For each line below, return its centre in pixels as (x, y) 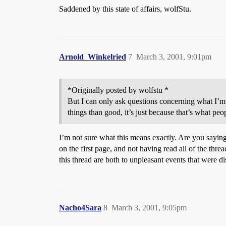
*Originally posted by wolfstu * (118, 90)
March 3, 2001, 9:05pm (149, 208)
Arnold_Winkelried (93, 57)
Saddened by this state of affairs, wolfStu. (125, 9)
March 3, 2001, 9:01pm (174, 57)
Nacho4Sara (80, 208)
